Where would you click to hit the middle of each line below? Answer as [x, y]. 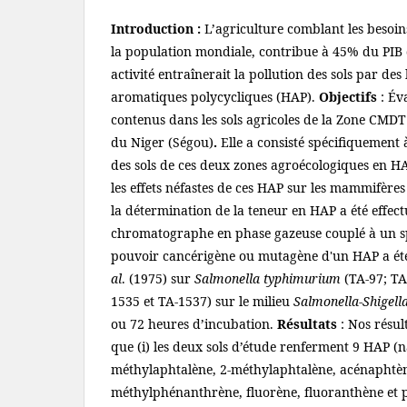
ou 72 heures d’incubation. [194, 324]
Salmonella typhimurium [269, 278]
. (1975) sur [158, 278]
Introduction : [156, 29]
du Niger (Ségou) [162, 142]
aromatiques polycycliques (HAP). [215, 97]
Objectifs [350, 97]
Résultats [309, 324]
